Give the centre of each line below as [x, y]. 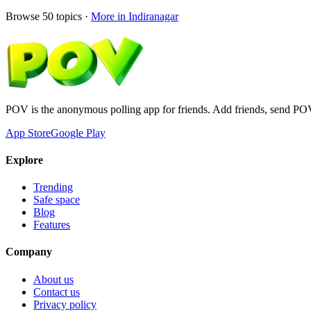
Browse [24, 16]
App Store [28, 133]
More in [110, 16]
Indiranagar [153, 16]
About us [53, 279]
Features [52, 225]
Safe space [57, 200]
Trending [53, 187]
